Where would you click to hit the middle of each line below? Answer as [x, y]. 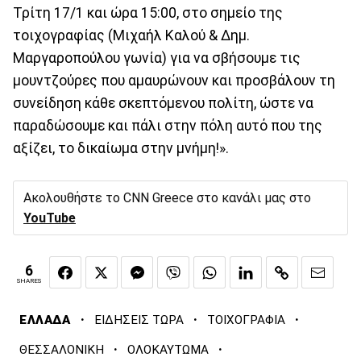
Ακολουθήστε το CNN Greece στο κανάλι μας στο [167, 197]
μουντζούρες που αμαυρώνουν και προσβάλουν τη [174, 80]
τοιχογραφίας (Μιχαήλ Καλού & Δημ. [131, 35]
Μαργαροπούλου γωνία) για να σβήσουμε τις [157, 58]
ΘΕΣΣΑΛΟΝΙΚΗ [62, 350]
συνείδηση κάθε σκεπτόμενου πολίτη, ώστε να [163, 103]
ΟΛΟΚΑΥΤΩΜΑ [168, 350]
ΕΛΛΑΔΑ [45, 320]
